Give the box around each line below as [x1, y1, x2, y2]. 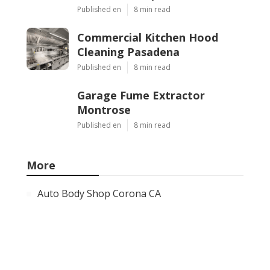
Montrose [77, 102, 131, 117]
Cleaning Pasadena [77, 44, 180, 59]
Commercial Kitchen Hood [77, 30, 218, 45]
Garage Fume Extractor [77, 87, 205, 102]
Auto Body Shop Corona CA [37, 186, 161, 200]
